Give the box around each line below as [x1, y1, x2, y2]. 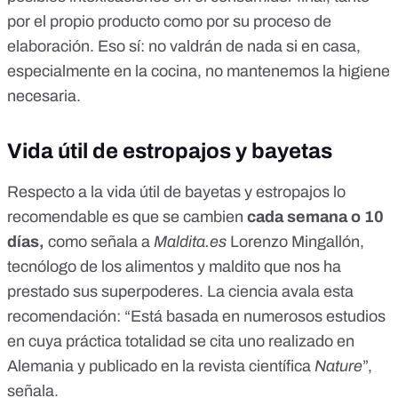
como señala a [44, 233, 154, 251]
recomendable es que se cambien [7, 208, 247, 227]
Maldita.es [154, 233, 230, 251]
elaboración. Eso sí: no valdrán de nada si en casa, [7, 37, 361, 56]
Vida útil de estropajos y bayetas [7, 139, 332, 163]
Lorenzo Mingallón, [230, 233, 364, 251]
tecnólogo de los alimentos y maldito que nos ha [7, 258, 341, 276]
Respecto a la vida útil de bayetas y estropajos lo [7, 183, 346, 202]
